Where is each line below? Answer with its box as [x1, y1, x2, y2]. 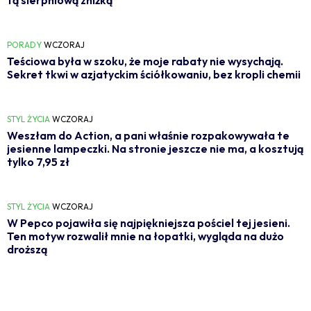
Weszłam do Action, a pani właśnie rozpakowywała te [7, 128, 289, 142]
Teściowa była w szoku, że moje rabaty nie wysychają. [7, 53, 283, 68]
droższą [7, 242, 47, 256]
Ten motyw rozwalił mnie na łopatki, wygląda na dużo [7, 228, 284, 243]
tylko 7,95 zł [7, 154, 69, 169]
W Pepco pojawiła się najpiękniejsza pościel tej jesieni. [7, 215, 290, 230]
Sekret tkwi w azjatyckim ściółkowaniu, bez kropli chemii [7, 67, 301, 81]
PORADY [7, 39, 42, 50]
